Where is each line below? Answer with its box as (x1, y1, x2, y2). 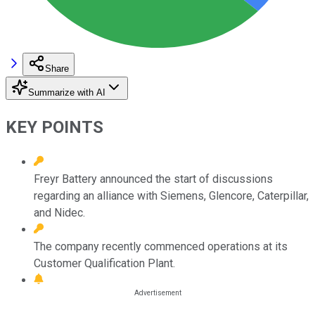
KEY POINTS (6, 117, 103, 137)
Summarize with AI (28, 86, 105, 98)
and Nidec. (34, 205, 85, 219)
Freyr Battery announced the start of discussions (34, 172, 273, 186)
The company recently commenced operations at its (34, 239, 288, 253)
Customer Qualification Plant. (34, 256, 175, 270)
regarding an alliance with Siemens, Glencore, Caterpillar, (34, 188, 309, 202)
